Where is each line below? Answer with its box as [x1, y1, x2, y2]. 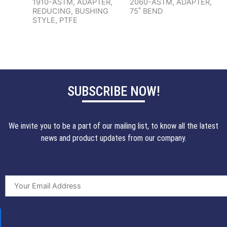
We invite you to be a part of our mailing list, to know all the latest [9, 121, 218, 131]
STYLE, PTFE [32, 16, 78, 25]
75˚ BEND [129, 7, 163, 16]
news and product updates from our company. [41, 133, 186, 143]
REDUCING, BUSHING [32, 7, 108, 16]
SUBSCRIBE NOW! [67, 84, 160, 99]
